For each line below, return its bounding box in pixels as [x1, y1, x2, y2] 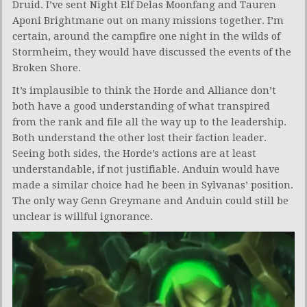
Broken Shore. [12, 62, 81, 75]
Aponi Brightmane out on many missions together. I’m [12, 14, 284, 27]
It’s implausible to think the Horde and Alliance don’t [12, 84, 276, 97]
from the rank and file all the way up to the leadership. [12, 116, 286, 129]
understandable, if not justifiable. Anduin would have [12, 163, 280, 176]
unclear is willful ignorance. [12, 210, 153, 223]
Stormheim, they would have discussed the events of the [12, 46, 291, 59]
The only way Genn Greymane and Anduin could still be [12, 195, 288, 208]
